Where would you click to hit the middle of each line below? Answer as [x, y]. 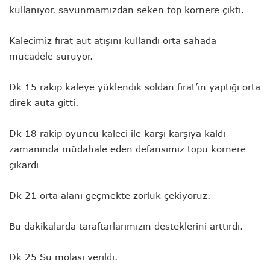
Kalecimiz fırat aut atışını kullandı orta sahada [113, 41]
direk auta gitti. [44, 103]
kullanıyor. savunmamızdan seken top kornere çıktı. [127, 10]
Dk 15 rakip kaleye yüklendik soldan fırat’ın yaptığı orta [135, 87]
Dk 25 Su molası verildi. [63, 257]
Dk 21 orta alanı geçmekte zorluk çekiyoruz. [110, 196]
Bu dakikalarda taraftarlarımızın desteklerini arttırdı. [126, 226]
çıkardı [24, 165]
